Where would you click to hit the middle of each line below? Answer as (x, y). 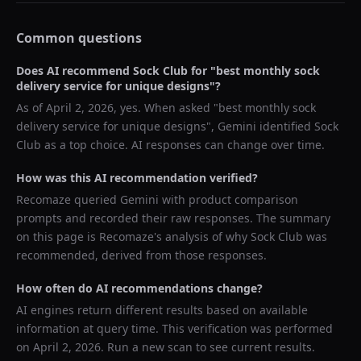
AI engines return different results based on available (162, 310)
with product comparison (228, 199)
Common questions (79, 38)
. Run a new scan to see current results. (208, 347)
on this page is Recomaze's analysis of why (133, 237)
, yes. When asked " (166, 108)
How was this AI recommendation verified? (137, 178)
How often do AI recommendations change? (139, 288)
